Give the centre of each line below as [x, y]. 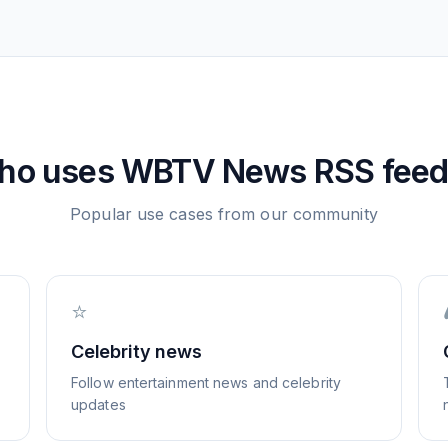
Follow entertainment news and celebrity [206, 382]
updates [98, 404]
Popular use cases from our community [224, 214]
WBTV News [213, 171]
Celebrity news [136, 351]
